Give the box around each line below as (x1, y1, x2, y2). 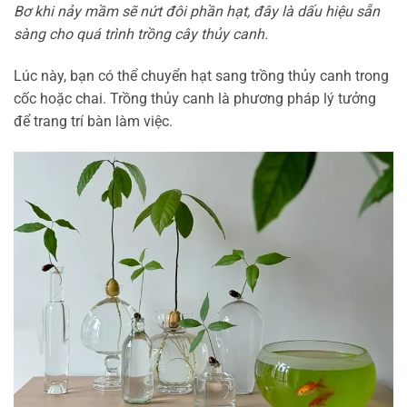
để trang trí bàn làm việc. (14, 113, 173, 131)
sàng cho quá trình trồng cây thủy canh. (14, 25, 268, 44)
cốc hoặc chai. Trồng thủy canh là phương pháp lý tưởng (14, 90, 376, 108)
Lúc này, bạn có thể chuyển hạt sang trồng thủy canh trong (14, 67, 389, 85)
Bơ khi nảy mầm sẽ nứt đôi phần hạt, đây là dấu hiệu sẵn (14, 3, 380, 21)
